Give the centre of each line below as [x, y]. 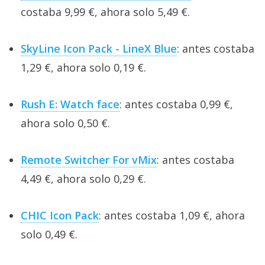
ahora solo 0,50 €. [65, 123]
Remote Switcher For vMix [89, 159]
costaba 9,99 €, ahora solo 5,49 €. [105, 12]
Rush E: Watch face [70, 104]
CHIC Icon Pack [60, 215]
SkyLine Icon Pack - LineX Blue [99, 48]
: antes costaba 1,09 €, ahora [172, 215]
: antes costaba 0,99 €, [176, 104]
